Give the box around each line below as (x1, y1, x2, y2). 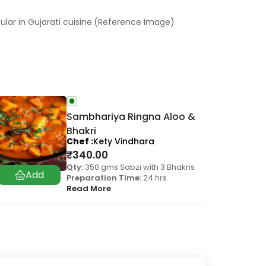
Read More (66, 183, 111, 195)
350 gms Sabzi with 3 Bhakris (83, 161, 195, 173)
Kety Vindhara (93, 135, 154, 148)
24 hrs (141, 172, 167, 184)
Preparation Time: (66, 172, 141, 184)
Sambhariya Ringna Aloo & (66, 110, 195, 124)
